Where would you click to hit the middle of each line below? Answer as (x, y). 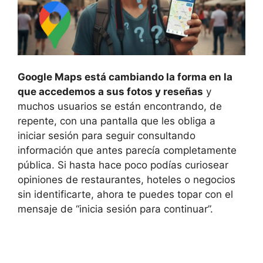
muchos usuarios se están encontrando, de (120, 107)
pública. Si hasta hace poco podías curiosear (123, 165)
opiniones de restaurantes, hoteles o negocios (127, 180)
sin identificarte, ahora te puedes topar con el (125, 195)
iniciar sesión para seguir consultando (107, 136)
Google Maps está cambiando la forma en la (125, 77)
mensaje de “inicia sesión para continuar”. (115, 209)
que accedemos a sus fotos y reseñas (110, 92)
